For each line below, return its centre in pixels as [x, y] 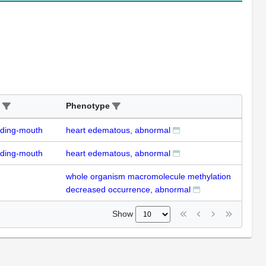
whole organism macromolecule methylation [148, 176]
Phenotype [88, 106]
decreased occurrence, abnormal [128, 189]
